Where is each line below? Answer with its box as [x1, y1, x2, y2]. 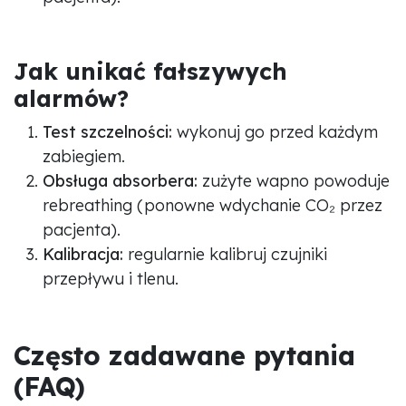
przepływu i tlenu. [43, 267, 179, 289]
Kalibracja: [43, 243, 123, 265]
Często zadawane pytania [14, 338, 355, 372]
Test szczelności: [43, 121, 172, 142]
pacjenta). [43, 218, 121, 240]
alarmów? [14, 83, 129, 112]
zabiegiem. [43, 145, 125, 167]
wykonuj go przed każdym [172, 121, 378, 142]
